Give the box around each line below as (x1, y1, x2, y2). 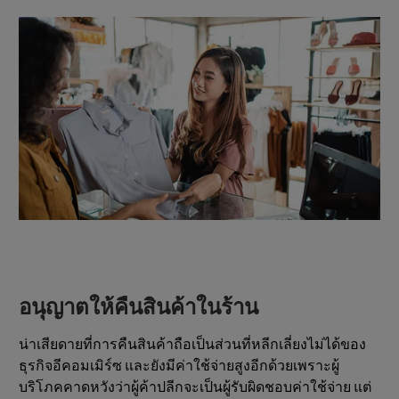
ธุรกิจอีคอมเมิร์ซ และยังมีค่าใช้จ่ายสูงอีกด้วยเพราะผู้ (19, 357, 339, 376)
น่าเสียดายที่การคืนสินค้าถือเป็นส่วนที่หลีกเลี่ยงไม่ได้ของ (19, 336, 366, 354)
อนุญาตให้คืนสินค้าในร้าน (19, 294, 258, 321)
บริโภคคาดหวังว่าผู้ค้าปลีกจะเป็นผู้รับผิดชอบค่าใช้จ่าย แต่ (19, 379, 371, 397)
